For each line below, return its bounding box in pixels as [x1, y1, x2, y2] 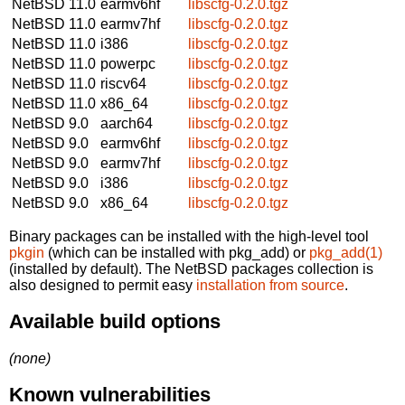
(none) [9, 350, 51, 366]
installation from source [196, 277, 344, 293]
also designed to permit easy [9, 277, 196, 293]
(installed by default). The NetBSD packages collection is [9, 260, 373, 277]
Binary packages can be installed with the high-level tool [9, 228, 369, 244]
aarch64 [100, 115, 153, 131]
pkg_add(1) [309, 244, 382, 260]
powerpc [100, 55, 155, 71]
